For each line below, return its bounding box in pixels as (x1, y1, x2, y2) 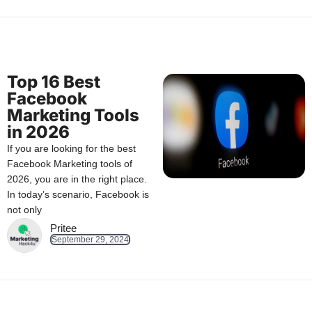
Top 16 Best (7, 72, 100, 93)
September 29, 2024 (52, 235, 129, 245)
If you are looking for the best (7, 143, 136, 155)
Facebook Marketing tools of (7, 158, 132, 170)
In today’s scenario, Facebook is (7, 189, 149, 201)
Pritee (50, 222, 77, 235)
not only (7, 204, 42, 216)
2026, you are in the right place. (7, 173, 147, 185)
